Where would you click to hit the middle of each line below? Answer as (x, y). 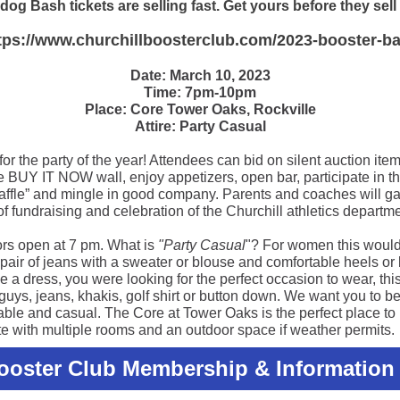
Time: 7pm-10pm (200, 92)
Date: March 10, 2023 (200, 75)
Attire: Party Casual (200, 126)
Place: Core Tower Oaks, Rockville (200, 109)
